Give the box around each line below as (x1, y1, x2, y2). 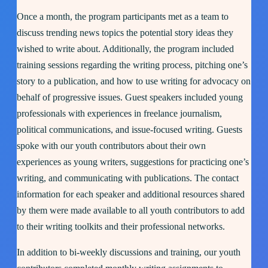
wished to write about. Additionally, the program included (17, 42, 234, 54)
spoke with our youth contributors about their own (17, 139, 206, 151)
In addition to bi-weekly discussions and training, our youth (17, 246, 240, 258)
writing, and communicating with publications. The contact (17, 172, 239, 184)
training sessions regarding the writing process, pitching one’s (17, 59, 248, 71)
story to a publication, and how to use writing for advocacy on (17, 75, 251, 87)
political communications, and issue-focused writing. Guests (17, 123, 242, 135)
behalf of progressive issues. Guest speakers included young (17, 91, 243, 103)
